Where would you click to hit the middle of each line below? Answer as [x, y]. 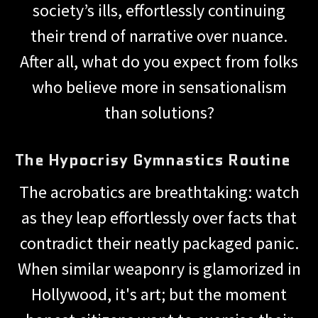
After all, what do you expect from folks [159, 61]
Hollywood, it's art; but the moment [159, 294]
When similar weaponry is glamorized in [159, 268]
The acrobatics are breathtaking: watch [159, 192]
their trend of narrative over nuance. [159, 35]
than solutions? [159, 112]
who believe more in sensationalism [159, 87]
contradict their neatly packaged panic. [159, 243]
